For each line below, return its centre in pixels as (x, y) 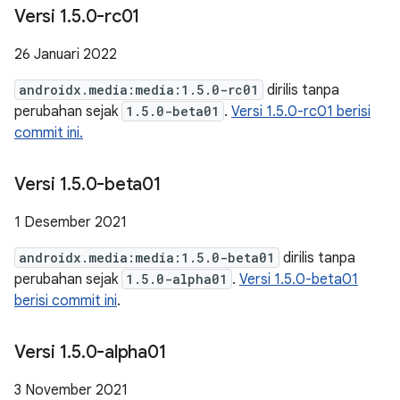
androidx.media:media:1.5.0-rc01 (139, 90)
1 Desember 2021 (71, 222)
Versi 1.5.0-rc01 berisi (301, 112)
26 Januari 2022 (66, 54)
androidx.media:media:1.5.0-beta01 (147, 258)
